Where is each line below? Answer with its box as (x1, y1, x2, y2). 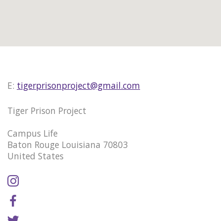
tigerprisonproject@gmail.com (17, 79, 140, 92)
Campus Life (7, 127, 58, 139)
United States (7, 149, 64, 162)
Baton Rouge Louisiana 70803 (7, 138, 128, 150)
